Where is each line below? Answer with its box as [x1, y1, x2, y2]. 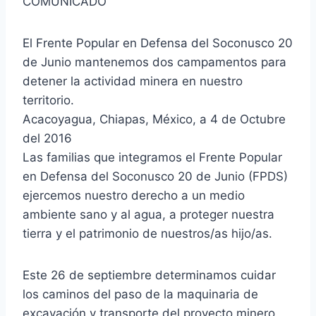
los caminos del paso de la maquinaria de [23, 287, 258, 302]
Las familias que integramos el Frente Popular [23, 150, 282, 165]
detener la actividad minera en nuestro [23, 74, 243, 89]
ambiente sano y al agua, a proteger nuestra [23, 207, 274, 222]
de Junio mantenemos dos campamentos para [23, 55, 286, 70]
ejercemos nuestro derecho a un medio [23, 188, 245, 203]
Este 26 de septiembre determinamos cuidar [23, 268, 276, 283]
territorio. [23, 93, 74, 108]
